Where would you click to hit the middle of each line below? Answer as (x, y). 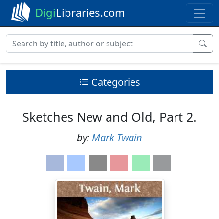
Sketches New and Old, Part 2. (109, 117)
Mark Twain (117, 138)
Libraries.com (90, 12)
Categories (116, 82)
